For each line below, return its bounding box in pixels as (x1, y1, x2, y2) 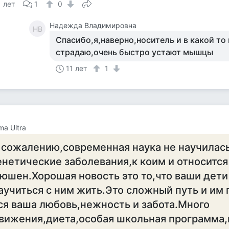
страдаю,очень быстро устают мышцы (56, 47, 214, 57)
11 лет (66, 64, 87, 73)
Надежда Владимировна (50, 21, 137, 30)
